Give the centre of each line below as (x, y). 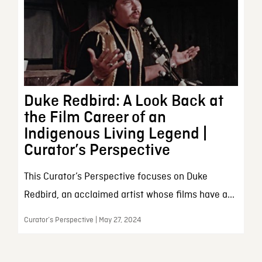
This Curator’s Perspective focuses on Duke (116, 177)
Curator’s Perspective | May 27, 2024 (82, 220)
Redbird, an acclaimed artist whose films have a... (129, 195)
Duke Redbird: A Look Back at (123, 101)
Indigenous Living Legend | (115, 134)
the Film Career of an (95, 118)
